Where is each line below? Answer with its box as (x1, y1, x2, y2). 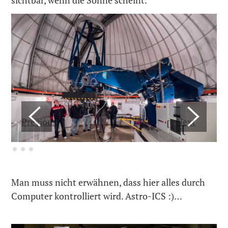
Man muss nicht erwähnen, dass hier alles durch (11, 176, 206, 189)
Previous (21, 116, 57, 128)
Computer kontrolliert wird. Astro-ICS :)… (11, 190, 183, 203)
